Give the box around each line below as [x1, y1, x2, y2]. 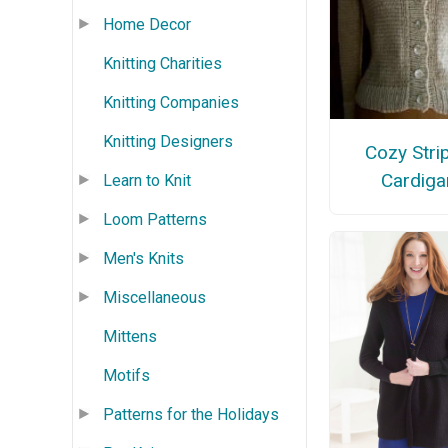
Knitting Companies [103, 92, 239, 112]
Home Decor [103, 14, 191, 34]
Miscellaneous [103, 287, 206, 307]
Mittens [103, 326, 157, 346]
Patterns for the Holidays [103, 404, 279, 424]
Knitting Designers [103, 131, 233, 151]
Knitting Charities [103, 53, 222, 73]
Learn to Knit [103, 170, 191, 190]
